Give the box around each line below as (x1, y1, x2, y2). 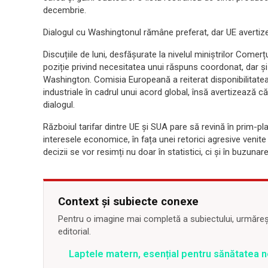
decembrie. (43, 5, 86, 16)
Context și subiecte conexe (58, 195, 199, 208)
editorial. (58, 226, 91, 237)
